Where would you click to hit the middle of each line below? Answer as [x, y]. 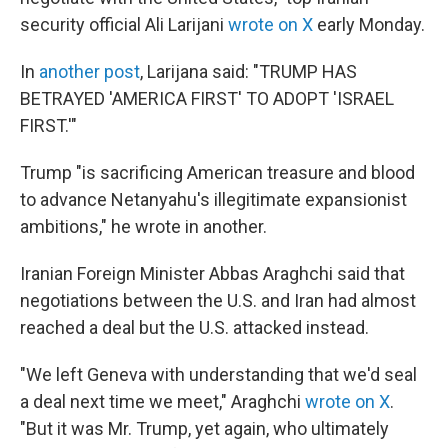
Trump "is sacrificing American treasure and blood [217, 172]
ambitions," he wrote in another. [143, 226]
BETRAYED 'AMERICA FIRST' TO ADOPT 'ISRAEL [207, 98]
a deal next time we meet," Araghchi [162, 401]
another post [89, 71]
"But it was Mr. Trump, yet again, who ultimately [204, 428]
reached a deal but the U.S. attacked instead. [194, 327]
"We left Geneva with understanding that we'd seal [218, 374]
